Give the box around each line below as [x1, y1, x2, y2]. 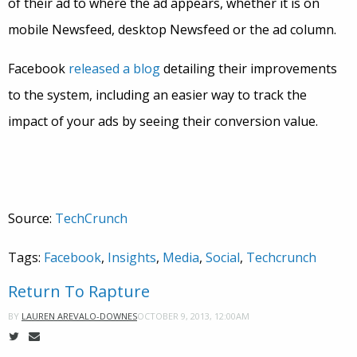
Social [206, 249, 240, 267]
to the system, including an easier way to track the [8, 86, 307, 104]
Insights [108, 249, 156, 267]
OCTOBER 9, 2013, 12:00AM [137, 309, 249, 322]
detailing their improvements [160, 60, 337, 78]
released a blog [69, 60, 160, 78]
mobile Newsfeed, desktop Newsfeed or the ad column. [8, 21, 336, 39]
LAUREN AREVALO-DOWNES [22, 310, 137, 323]
